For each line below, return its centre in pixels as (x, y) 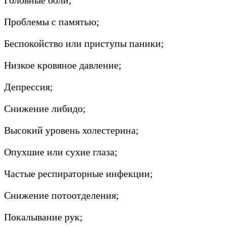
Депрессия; (29, 87)
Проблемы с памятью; (52, 21)
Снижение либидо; (45, 108)
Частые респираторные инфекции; (78, 173)
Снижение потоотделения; (62, 195)
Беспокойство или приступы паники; (84, 43)
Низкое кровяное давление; (63, 65)
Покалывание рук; (43, 217)
